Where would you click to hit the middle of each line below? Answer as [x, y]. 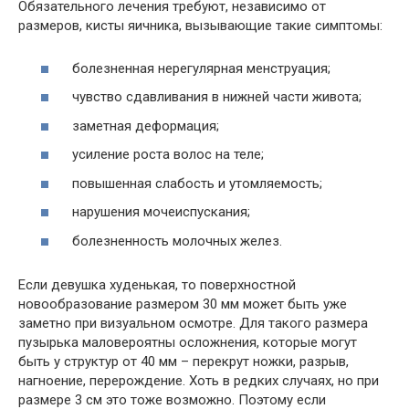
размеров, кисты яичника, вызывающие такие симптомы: [200, 26]
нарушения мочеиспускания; [159, 212]
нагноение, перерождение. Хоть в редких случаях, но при [199, 380]
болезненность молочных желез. [175, 241]
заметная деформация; [144, 126]
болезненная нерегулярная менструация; [199, 68]
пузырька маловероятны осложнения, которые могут [188, 342]
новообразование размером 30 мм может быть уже [183, 304]
